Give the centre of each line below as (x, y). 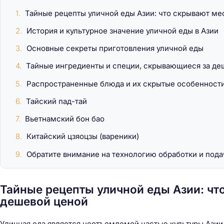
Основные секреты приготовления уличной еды (115, 48)
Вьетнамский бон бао (65, 119)
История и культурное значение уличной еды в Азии (122, 30)
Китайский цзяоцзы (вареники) (83, 136)
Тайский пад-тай (56, 101)
